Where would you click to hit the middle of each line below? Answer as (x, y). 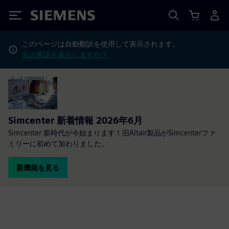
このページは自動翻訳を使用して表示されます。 (101, 44)
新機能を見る (38, 167)
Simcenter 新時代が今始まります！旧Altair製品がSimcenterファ (112, 133)
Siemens (48, 17)
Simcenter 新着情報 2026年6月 (75, 120)
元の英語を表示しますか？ (65, 55)
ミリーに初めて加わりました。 (58, 143)
